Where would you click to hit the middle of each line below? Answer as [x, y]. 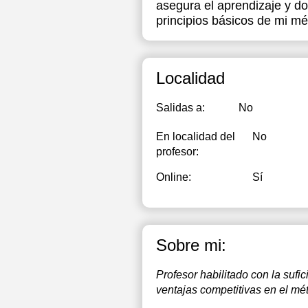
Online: [174, 177]
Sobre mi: [191, 245]
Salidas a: [180, 108]
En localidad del [196, 136]
